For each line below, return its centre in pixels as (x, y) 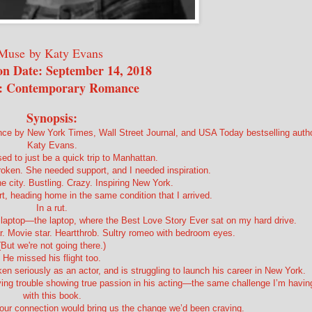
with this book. (52, 295)
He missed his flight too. (52, 258)
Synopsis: (52, 117)
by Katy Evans (66, 53)
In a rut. (52, 208)
